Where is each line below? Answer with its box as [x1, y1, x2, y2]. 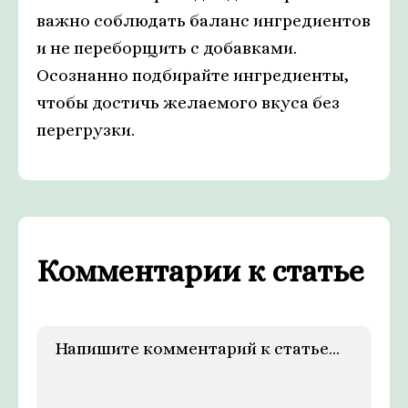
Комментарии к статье [36, 253, 364, 290]
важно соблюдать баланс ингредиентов [36, 11, 371, 31]
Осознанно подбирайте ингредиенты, [36, 66, 349, 86]
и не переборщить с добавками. [36, 38, 297, 58]
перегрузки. [36, 120, 135, 140]
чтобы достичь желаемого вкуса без [36, 93, 340, 113]
